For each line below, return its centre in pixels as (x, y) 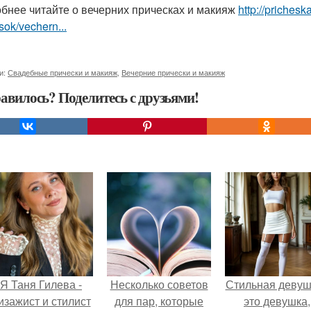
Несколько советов (159, 284)
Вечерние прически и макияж (173, 72)
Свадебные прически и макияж (62, 72)
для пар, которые (159, 301)
